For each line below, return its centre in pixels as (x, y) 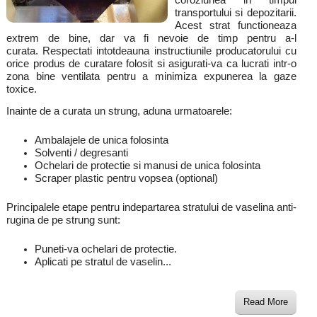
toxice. (21, 89)
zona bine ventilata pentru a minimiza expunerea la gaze (151, 76)
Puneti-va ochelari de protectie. (105, 249)
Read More (266, 301)
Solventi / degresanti (81, 152)
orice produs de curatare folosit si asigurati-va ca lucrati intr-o (151, 63)
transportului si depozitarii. (236, 12)
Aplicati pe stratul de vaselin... (103, 261)
